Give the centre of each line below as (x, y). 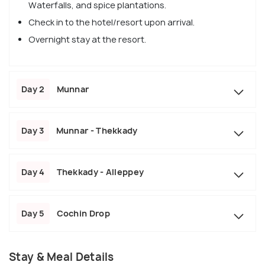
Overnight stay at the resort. (87, 39)
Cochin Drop (83, 213)
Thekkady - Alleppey (100, 172)
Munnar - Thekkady (97, 130)
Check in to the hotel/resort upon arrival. (112, 22)
